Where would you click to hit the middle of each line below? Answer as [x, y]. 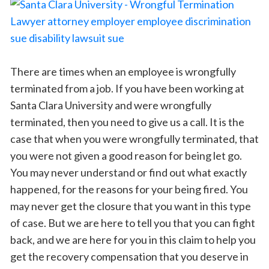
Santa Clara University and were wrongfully [111, 105]
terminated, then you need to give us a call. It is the [127, 122]
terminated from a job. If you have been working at [127, 88]
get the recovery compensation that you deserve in [129, 256]
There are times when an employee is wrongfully [123, 71]
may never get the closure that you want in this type [131, 206]
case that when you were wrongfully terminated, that [134, 139]
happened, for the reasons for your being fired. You [129, 189]
